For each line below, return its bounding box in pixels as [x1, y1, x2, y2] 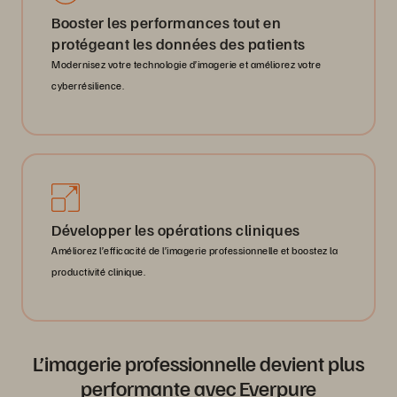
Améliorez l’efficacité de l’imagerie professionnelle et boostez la [51, 244, 338, 258]
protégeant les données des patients [51, 34, 306, 54]
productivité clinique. [51, 265, 145, 279]
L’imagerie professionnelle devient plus [33, 349, 364, 377]
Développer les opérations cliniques [51, 220, 300, 240]
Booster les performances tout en [51, 12, 281, 33]
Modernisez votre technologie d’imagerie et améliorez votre [51, 58, 321, 72]
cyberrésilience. [51, 79, 124, 93]
